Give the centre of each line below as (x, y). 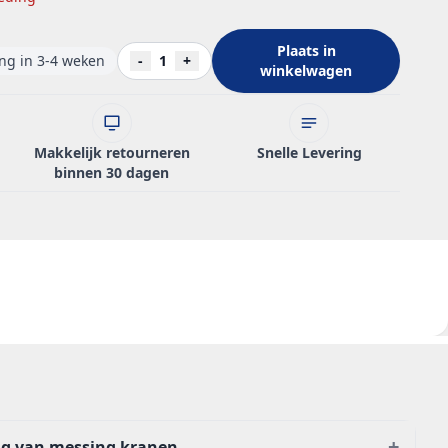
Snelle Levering (309, 152)
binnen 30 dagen (112, 172)
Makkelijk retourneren (111, 152)
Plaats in (306, 50)
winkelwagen (306, 70)
